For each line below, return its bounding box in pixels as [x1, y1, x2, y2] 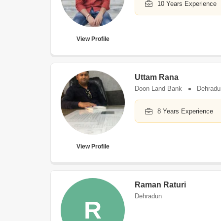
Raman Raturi [135, 181, 186, 189]
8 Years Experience [157, 108, 213, 115]
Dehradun [135, 192, 162, 200]
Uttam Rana [135, 73, 179, 81]
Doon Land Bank [135, 85, 182, 92]
